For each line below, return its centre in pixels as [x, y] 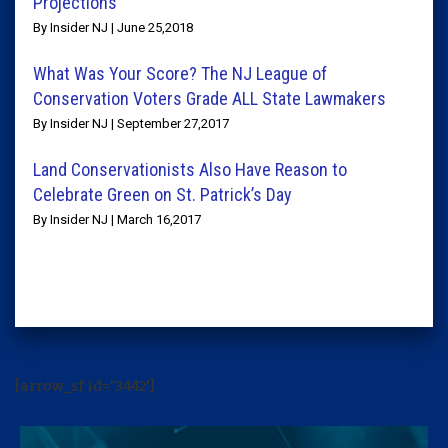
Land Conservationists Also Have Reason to [190, 169]
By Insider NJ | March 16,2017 [117, 219]
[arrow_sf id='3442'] [85, 386]
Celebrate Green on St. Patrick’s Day [162, 194]
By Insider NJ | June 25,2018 [113, 27]
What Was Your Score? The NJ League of [180, 73]
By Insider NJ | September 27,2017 [131, 123]
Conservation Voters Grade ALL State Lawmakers [209, 98]
